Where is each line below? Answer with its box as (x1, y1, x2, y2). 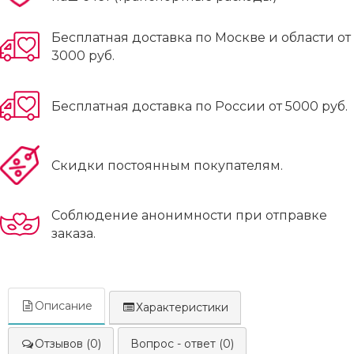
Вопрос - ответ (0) (130, 337, 234, 351)
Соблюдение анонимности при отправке (51, 208, 327, 223)
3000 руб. (51, 48, 115, 63)
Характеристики (136, 300, 228, 314)
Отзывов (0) (35, 337, 101, 351)
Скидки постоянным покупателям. (51, 157, 283, 173)
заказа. (51, 226, 96, 241)
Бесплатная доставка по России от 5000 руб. (51, 98, 348, 114)
